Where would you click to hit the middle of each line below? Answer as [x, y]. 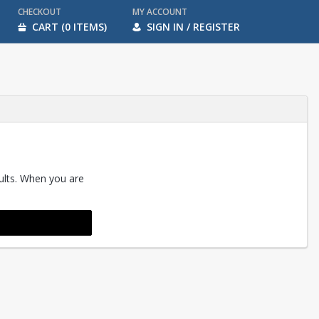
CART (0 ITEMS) [69, 27]
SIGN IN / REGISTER [193, 27]
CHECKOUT [40, 12]
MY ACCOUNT [160, 12]
